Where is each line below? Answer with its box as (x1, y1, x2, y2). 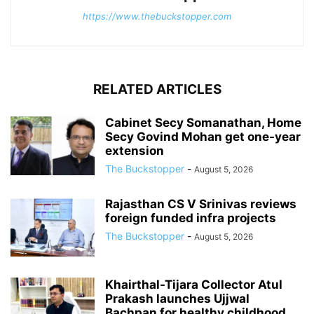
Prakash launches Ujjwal (105, 291, 250, 306)
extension (105, 143, 164, 158)
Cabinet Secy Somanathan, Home (105, 115, 301, 130)
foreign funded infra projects (105, 210, 276, 225)
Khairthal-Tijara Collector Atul (105, 277, 282, 292)
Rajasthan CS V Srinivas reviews (105, 196, 296, 211)
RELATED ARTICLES (93, 81, 221, 97)
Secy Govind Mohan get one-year (105, 129, 301, 144)
